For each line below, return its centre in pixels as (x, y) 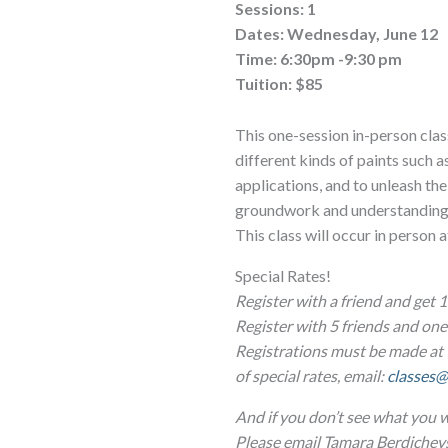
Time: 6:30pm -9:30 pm (319, 59)
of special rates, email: (311, 375)
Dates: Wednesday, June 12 (337, 34)
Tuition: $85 (279, 84)
